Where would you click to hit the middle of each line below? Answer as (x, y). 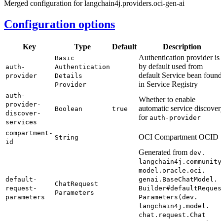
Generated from (164, 152)
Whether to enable (167, 99)
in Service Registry (168, 84)
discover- (23, 113)
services (21, 122)
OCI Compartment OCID (179, 137)
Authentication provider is (179, 57)
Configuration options (59, 24)
